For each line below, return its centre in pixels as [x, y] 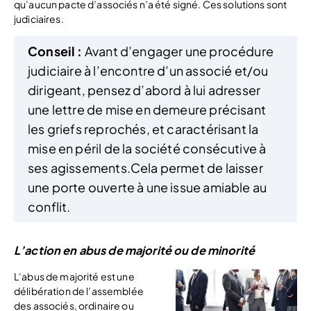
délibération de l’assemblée [79, 291]
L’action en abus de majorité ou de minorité [135, 251]
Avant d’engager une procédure [178, 51]
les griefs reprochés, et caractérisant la [143, 129]
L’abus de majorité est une [74, 276]
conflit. [49, 207]
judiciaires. [39, 19]
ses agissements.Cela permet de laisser [145, 168]
